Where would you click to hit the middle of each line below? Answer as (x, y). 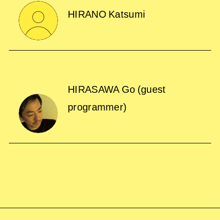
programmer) (97, 107)
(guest (151, 89)
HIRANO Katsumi (106, 14)
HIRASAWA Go (102, 89)
